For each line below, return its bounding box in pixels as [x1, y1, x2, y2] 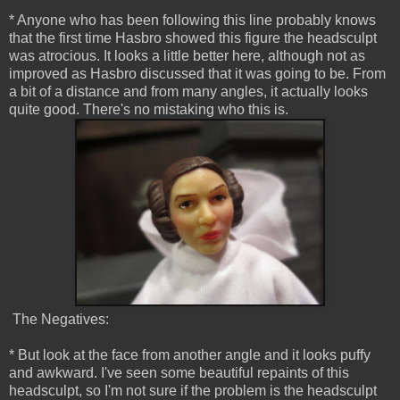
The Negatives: [9, 312, 109, 328]
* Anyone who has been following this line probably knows [9, 12, 376, 29]
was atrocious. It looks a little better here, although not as [9, 48, 365, 64]
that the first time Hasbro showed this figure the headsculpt [9, 30, 377, 46]
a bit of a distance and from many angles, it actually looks [9, 84, 368, 100]
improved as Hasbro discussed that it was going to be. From [9, 66, 386, 82]
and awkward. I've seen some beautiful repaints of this [9, 365, 349, 381]
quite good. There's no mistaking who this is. [9, 102, 288, 118]
